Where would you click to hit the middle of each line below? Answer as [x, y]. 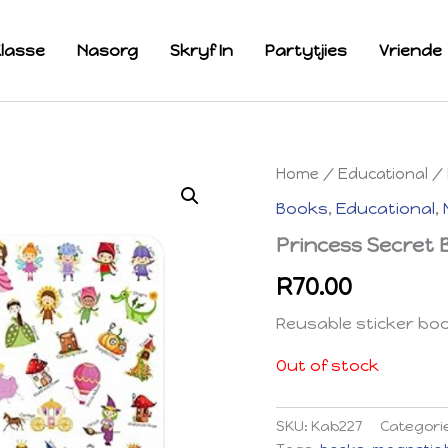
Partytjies [306, 50]
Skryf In [201, 50]
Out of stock [328, 365]
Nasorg [107, 50]
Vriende [410, 50]
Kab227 [337, 425]
